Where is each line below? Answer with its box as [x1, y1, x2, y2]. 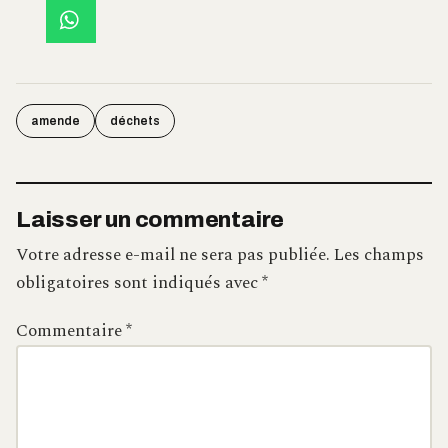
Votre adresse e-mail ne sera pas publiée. [16, 241, 330, 268]
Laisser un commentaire [16, 206, 285, 232]
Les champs [334, 241, 424, 268]
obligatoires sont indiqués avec [16, 269, 262, 296]
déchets [110, 113, 160, 128]
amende [31, 113, 80, 128]
